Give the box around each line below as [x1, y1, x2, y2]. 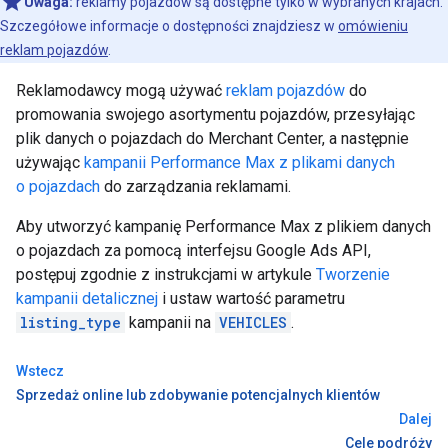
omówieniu [338, 18, 408, 34]
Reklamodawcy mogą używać [16, 81, 226, 100]
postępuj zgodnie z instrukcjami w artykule [16, 265, 316, 284]
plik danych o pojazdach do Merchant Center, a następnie [16, 129, 409, 148]
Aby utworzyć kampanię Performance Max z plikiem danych [16, 217, 431, 236]
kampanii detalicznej [16, 289, 158, 308]
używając [16, 153, 84, 172]
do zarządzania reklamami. [100, 177, 291, 196]
